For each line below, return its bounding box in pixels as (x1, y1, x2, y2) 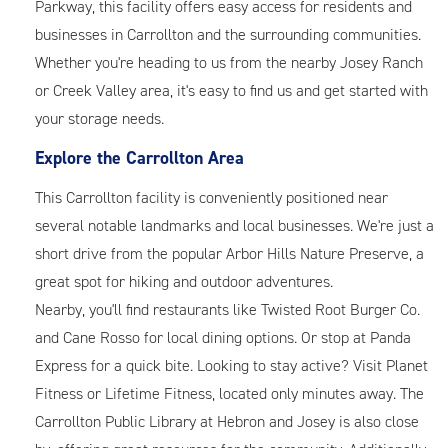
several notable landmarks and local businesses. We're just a (35, 215, 434, 236)
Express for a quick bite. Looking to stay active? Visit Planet (35, 355, 428, 376)
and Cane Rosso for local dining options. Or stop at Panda (35, 327, 411, 348)
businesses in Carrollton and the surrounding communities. (35, 24, 421, 45)
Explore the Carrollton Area (35, 146, 249, 170)
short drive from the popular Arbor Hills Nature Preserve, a (35, 243, 424, 264)
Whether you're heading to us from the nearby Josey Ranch (35, 52, 423, 73)
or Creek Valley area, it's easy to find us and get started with (35, 80, 428, 101)
